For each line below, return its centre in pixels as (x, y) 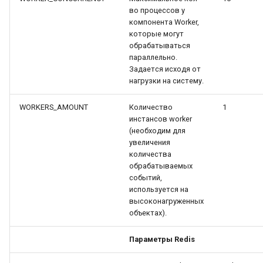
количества (150, 154)
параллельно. (153, 57)
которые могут (156, 34)
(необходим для (157, 131)
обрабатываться (160, 45)
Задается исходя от (165, 69)
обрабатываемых (161, 166)
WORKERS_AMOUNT (54, 107)
